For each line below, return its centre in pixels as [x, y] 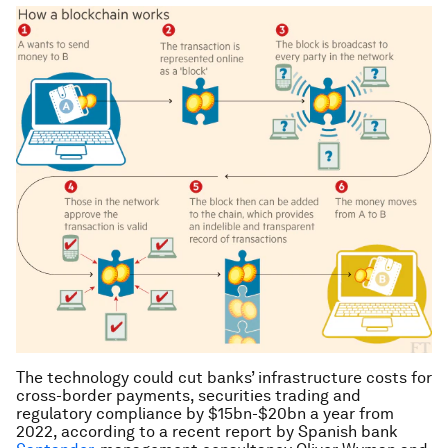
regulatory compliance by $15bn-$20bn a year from [205, 414]
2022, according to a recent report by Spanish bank [207, 432]
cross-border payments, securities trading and [188, 396]
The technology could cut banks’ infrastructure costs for [224, 378]
